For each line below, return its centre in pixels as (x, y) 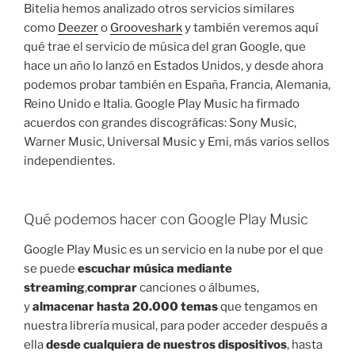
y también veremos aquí (250, 27)
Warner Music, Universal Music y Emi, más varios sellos (177, 141)
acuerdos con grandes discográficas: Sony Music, (160, 122)
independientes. (69, 160)
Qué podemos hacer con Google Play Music (166, 219)
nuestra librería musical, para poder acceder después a (176, 325)
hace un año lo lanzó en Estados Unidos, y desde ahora (174, 65)
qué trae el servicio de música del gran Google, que (165, 46)
